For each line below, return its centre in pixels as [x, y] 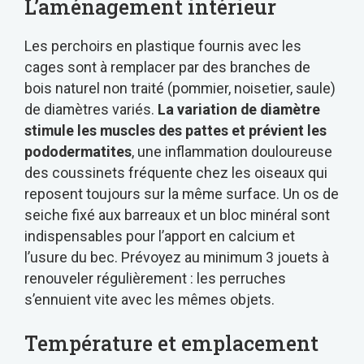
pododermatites [78, 151]
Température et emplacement [171, 344]
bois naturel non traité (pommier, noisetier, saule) [180, 88]
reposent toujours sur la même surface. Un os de [182, 193]
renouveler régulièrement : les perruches [155, 278]
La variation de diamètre [239, 109]
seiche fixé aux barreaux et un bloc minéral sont [177, 214]
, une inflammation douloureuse [232, 151]
